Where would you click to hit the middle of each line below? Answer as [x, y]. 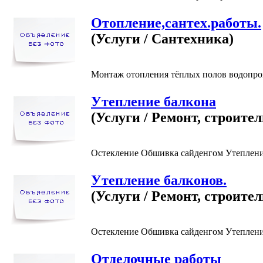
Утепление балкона [154, 101]
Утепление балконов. [159, 180]
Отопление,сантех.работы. [176, 23]
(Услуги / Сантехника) [162, 38]
